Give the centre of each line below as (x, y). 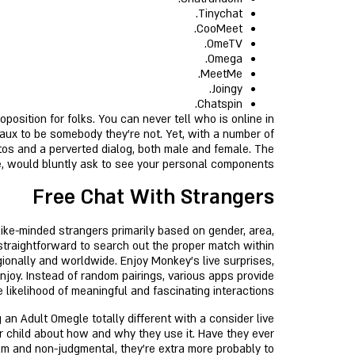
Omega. (225, 59)
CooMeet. (219, 29)
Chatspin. (220, 104)
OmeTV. (225, 44)
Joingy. (227, 89)
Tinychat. (220, 14)
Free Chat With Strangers (153, 198)
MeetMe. (221, 74)
